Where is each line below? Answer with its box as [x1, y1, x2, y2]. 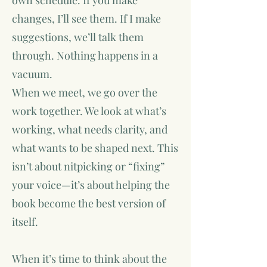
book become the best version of [12, 196, 166, 210]
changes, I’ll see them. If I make [12, 11, 161, 26]
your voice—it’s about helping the [12, 178, 170, 192]
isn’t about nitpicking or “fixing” [12, 159, 164, 173]
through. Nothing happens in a [12, 48, 158, 63]
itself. [12, 215, 38, 229]
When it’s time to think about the [12, 252, 167, 266]
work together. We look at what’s [12, 104, 166, 118]
